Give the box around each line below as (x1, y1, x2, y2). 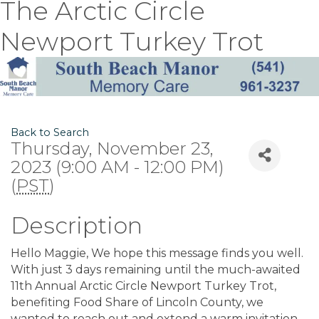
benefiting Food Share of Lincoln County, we (11, 295, 263, 309)
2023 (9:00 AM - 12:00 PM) (11, 156, 224, 177)
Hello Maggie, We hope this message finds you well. (11, 246, 303, 260)
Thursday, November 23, (11, 137, 214, 159)
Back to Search (11, 125, 89, 139)
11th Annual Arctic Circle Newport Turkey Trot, (11, 278, 276, 293)
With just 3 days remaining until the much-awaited (11, 262, 300, 276)
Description (11, 211, 142, 239)
